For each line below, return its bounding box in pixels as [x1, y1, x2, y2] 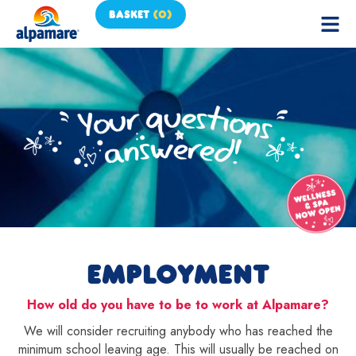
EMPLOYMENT [86, 256, 270, 290]
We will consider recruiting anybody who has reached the [23, 321, 333, 340]
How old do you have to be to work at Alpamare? [27, 295, 329, 314]
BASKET [109, 8, 149, 21]
